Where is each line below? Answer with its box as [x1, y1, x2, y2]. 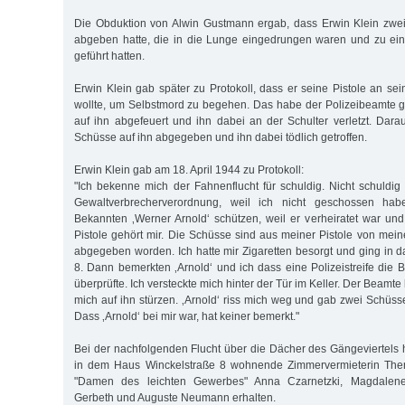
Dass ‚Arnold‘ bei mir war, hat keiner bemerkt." [74, 310, 299, 324]
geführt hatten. [74, 50, 145, 63]
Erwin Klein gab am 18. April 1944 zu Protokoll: [74, 164, 304, 177]
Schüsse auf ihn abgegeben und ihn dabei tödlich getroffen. [74, 131, 367, 145]
